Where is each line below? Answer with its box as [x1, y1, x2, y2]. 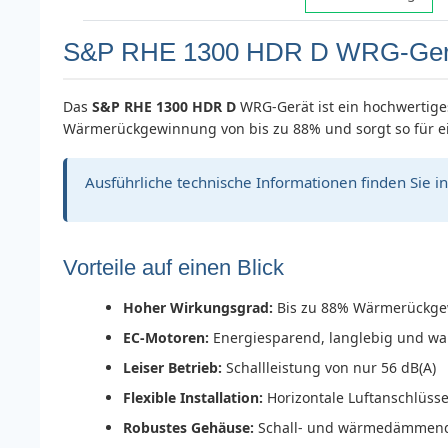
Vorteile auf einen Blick [63, 255, 284, 281]
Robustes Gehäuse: [123, 418, 254, 438]
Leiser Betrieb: [123, 358, 222, 378]
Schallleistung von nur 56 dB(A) [222, 358, 436, 378]
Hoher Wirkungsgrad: [123, 298, 273, 318]
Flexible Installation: [123, 388, 263, 408]
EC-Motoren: [123, 328, 209, 348]
